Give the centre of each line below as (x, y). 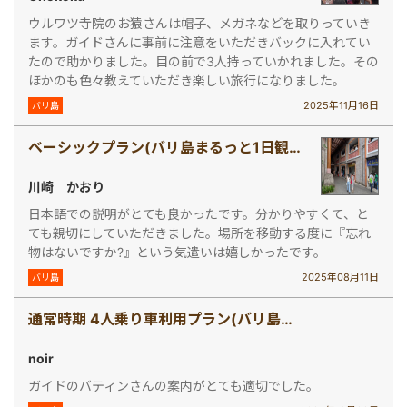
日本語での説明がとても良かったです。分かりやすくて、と (199, 213)
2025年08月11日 (340, 277)
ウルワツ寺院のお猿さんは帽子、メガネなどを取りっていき (199, 23)
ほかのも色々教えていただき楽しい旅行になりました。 (187, 80)
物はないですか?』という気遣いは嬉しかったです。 (177, 252)
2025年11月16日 (341, 105)
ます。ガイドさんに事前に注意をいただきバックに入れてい (199, 42)
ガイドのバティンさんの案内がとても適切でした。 (174, 385)
